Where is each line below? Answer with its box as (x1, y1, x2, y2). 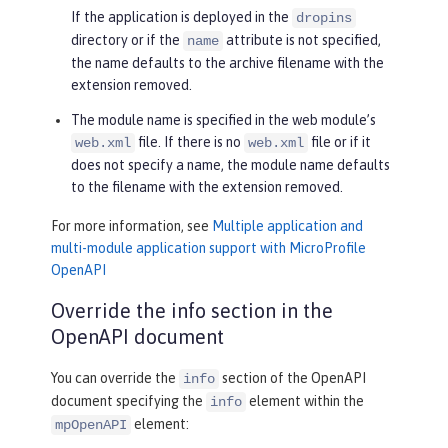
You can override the (51, 370, 179, 387)
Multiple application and (212, 218, 363, 235)
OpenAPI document (51, 325, 224, 349)
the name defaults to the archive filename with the (71, 55, 384, 72)
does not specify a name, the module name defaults (71, 157, 390, 174)
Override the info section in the (51, 299, 333, 323)
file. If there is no (135, 134, 244, 151)
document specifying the (51, 393, 206, 410)
